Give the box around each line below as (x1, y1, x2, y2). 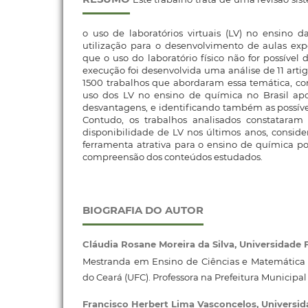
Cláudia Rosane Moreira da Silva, (82, 239, 239, 250)
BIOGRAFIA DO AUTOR (82, 204, 203, 217)
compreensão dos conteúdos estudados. (82, 151, 263, 163)
